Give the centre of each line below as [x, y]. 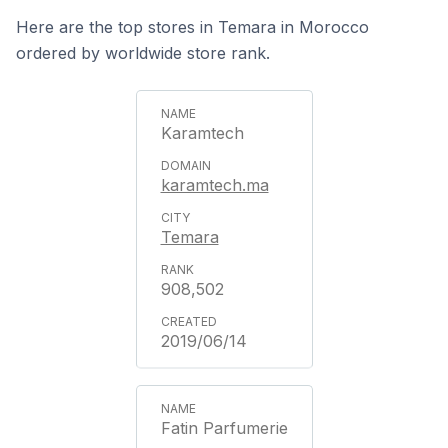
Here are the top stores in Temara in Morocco [192, 27]
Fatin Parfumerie [224, 428]
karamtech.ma [214, 185]
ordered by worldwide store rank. [143, 53]
